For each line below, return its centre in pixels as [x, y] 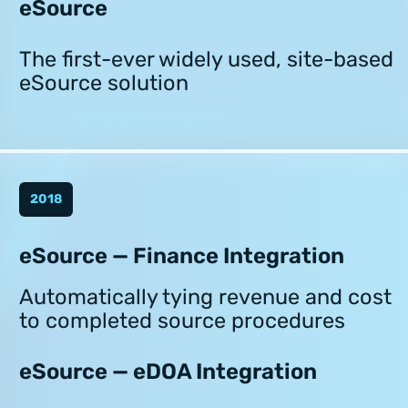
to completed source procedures [182, 320]
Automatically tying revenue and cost [205, 296]
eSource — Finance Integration [182, 255]
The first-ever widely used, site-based [206, 60]
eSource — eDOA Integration [168, 372]
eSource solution [104, 83]
